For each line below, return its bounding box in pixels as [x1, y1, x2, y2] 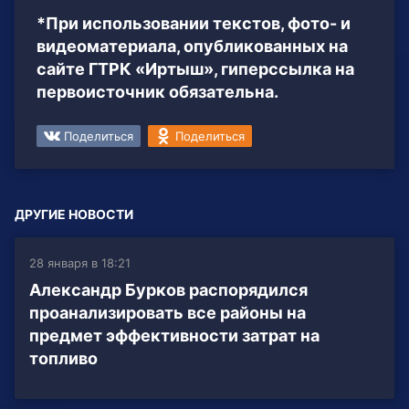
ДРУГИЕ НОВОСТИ [15, 206, 133, 223]
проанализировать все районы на [29, 303, 306, 323]
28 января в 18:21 [29, 256, 131, 271]
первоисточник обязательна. [37, 82, 278, 102]
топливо [29, 349, 98, 369]
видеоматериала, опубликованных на [37, 37, 348, 57]
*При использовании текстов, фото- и [37, 14, 351, 34]
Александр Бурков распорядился [29, 280, 308, 300]
